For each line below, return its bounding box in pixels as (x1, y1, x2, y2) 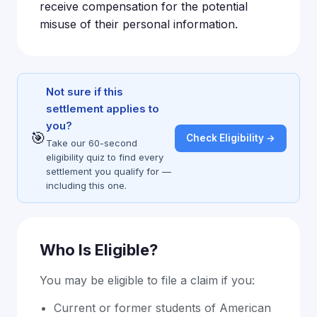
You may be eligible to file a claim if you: (40, 273, 255, 287)
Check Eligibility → (186, 132, 275, 144)
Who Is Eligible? (40, 241, 158, 259)
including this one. (46, 180, 127, 191)
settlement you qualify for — (46, 166, 171, 177)
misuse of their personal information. (40, 17, 238, 31)
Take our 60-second (46, 137, 137, 149)
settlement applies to (46, 102, 159, 115)
